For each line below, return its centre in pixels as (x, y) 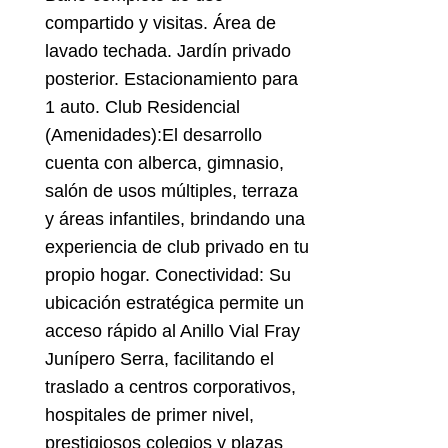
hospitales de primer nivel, (149, 415)
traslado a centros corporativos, (170, 387)
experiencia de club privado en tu (176, 247)
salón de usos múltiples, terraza (171, 191)
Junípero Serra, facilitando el (159, 359)
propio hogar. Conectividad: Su (167, 275)
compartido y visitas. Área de (160, 23)
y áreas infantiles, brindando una (174, 219)
